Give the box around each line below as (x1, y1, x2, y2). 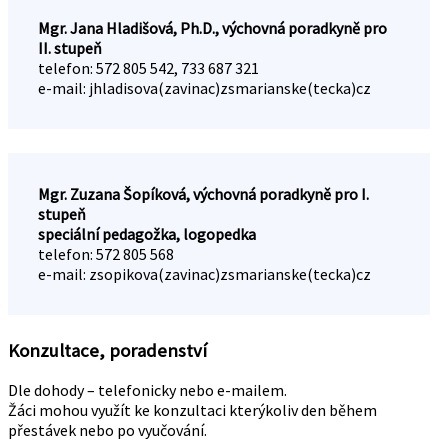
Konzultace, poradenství (8, 338, 207, 362)
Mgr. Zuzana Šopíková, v (38, 183, 200, 204)
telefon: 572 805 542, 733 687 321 (38, 57, 259, 78)
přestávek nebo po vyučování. (8, 420, 207, 441)
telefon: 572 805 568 (38, 243, 174, 264)
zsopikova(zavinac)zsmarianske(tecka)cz (89, 263, 371, 284)
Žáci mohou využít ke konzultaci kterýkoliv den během (8, 400, 377, 421)
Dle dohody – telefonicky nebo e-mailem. (8, 380, 287, 401)
